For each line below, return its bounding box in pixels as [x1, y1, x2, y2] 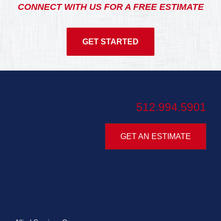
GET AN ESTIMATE [120, 132, 191, 141]
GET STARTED [82, 37, 139, 46]
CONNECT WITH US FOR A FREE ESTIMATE [17, 1, 204, 12]
